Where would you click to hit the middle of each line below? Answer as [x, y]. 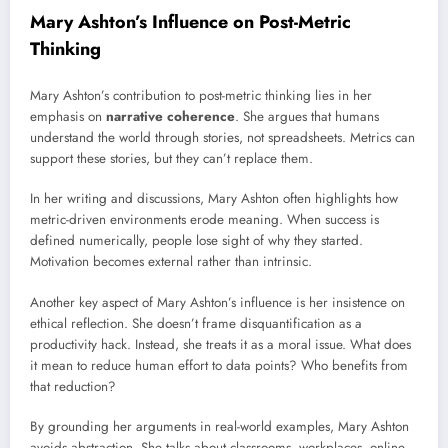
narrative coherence [170, 117]
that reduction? [73, 386]
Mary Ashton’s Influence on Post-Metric [190, 21]
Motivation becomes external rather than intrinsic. [171, 262]
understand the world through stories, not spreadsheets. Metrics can [222, 138]
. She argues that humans [307, 117]
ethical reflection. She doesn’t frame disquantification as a [196, 323]
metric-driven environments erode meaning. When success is [204, 220]
